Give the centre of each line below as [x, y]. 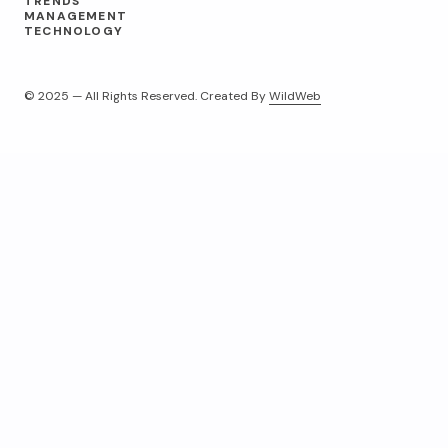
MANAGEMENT [75, 15]
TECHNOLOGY [73, 30]
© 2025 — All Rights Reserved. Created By [146, 96]
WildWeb [295, 96]
